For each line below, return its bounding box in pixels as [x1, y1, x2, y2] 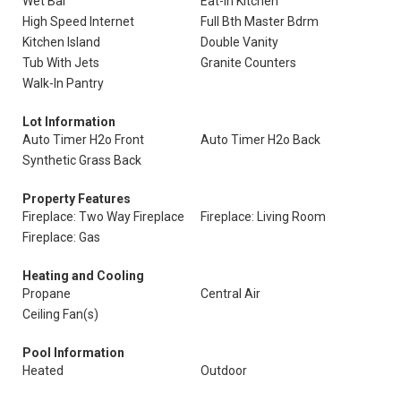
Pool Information [22, 346, 124, 360]
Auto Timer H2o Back [200, 132, 320, 147]
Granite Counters [200, 55, 296, 70]
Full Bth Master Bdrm [200, 14, 319, 29]
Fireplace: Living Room [200, 209, 326, 224]
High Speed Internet [22, 14, 134, 29]
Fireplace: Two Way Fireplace [22, 209, 184, 224]
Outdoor [200, 363, 247, 378]
